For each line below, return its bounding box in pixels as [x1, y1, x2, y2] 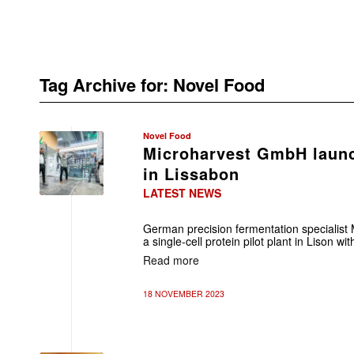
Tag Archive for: [40, 72, 173, 97]
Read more [143, 251, 199, 268]
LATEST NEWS [143, 185, 221, 201]
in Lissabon [143, 162, 239, 185]
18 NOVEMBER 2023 [143, 288, 224, 299]
